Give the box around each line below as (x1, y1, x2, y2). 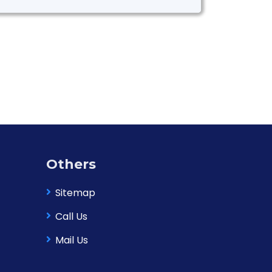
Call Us (55, 209, 87, 223)
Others (46, 156, 96, 172)
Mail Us (55, 233, 88, 247)
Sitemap (55, 186, 95, 200)
